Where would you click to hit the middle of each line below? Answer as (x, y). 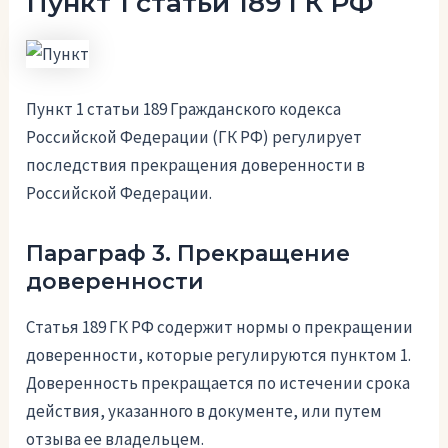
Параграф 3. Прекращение (188, 253)
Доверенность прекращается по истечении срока (218, 382)
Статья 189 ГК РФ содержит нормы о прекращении (220, 326)
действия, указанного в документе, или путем (204, 410)
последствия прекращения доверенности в (196, 165)
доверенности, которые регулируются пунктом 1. (219, 354)
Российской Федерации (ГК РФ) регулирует (194, 137)
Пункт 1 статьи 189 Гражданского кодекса (184, 109)
